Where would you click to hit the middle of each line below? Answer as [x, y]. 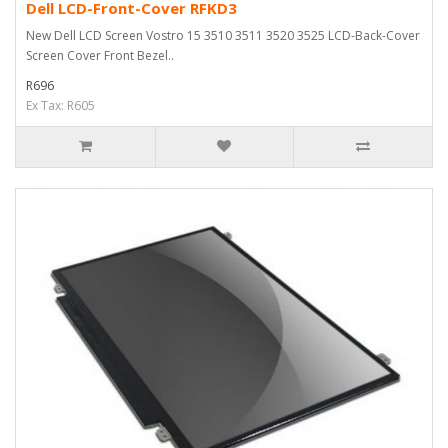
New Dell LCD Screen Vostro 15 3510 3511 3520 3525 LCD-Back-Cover [223, 35]
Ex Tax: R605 [60, 105]
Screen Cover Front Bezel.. [100, 55]
